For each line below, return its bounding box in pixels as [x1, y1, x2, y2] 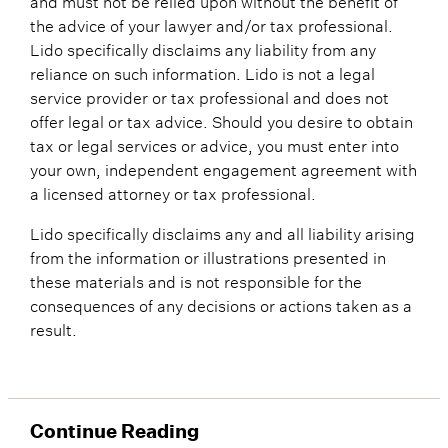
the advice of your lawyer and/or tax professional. [29, 11, 393, 36]
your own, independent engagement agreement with [29, 155, 417, 180]
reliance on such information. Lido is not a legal [29, 59, 375, 84]
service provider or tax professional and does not [29, 83, 389, 108]
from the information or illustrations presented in [29, 243, 386, 268]
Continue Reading [29, 418, 199, 444]
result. [29, 315, 77, 340]
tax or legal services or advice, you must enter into [29, 131, 399, 156]
